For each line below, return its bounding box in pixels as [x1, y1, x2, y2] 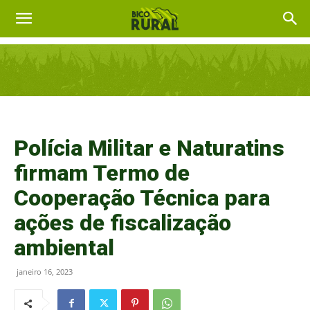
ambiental [14, 235, 114, 261]
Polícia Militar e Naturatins [14, 135, 284, 161]
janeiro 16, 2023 [17, 266, 73, 277]
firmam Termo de [14, 160, 190, 186]
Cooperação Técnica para [14, 185, 270, 211]
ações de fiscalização [14, 210, 231, 236]
